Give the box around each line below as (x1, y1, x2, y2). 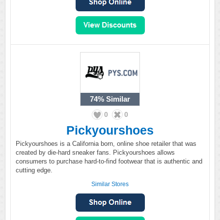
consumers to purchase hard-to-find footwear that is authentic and (16, 158, 202, 165)
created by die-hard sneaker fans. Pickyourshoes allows (16, 149, 175, 156)
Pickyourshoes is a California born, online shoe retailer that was (16, 140, 196, 147)
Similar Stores (91, 181, 129, 188)
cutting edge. (16, 166, 53, 174)
